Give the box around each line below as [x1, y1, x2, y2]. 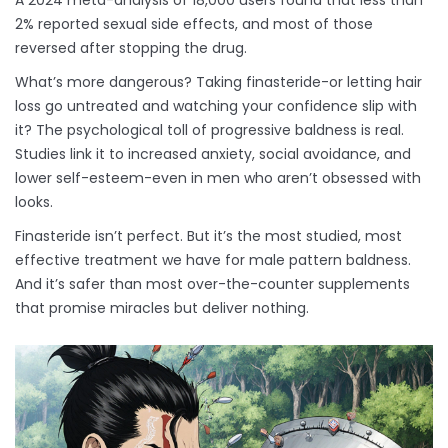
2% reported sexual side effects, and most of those [15, 14, 373, 35]
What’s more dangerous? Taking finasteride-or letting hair [15, 72, 422, 93]
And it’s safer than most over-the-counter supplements [15, 274, 410, 295]
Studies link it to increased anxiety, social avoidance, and [15, 144, 411, 165]
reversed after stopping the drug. [15, 38, 247, 59]
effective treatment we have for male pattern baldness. [15, 250, 411, 271]
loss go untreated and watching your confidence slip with [15, 96, 417, 117]
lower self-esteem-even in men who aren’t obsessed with [15, 168, 421, 189]
